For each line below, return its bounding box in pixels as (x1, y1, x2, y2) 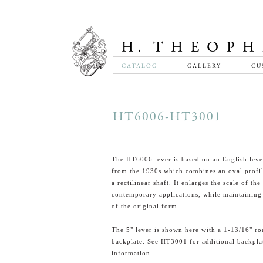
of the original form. (111, 203, 180, 210)
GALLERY (187, 62, 221, 69)
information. (111, 249, 153, 257)
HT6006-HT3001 (113, 108, 222, 126)
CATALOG (122, 62, 157, 69)
